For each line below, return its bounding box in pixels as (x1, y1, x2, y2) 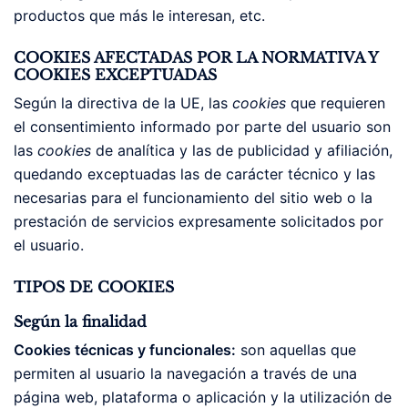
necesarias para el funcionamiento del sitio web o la (14, 189, 372, 207)
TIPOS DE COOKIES (14, 278, 174, 296)
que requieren (291, 94, 385, 112)
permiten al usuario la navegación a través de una (14, 364, 357, 383)
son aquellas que (236, 341, 356, 360)
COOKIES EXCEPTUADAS (14, 66, 217, 84)
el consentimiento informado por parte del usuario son (14, 117, 391, 136)
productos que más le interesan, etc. (14, 6, 265, 25)
